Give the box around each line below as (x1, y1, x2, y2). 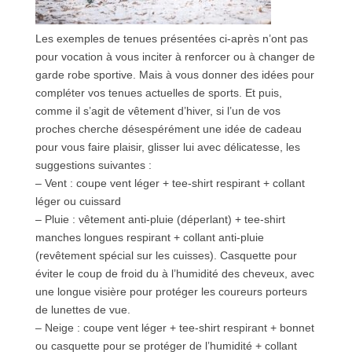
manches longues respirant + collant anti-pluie (35, 230, 264, 244)
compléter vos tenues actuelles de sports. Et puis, (35, 86, 282, 99)
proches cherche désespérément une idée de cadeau (35, 122, 302, 135)
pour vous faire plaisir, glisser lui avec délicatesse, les (35, 140, 300, 153)
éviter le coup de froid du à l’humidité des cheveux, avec (35, 266, 314, 280)
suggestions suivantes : (35, 158, 152, 171)
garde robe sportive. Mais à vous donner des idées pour (35, 68, 314, 81)
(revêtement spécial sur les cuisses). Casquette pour (35, 248, 297, 262)
